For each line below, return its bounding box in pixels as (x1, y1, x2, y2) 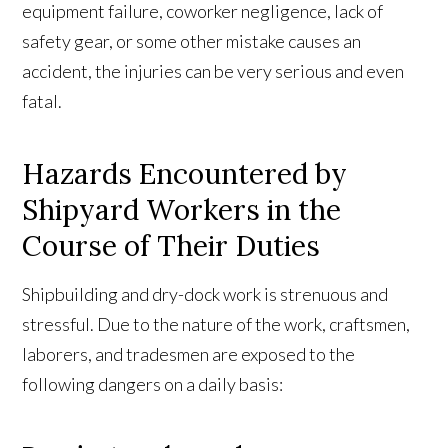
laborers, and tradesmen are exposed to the (22, 343, 356, 366)
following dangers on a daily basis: (22, 373, 284, 396)
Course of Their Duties (22, 228, 321, 265)
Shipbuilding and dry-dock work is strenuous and (22, 283, 389, 306)
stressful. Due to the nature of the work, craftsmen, (22, 313, 411, 336)
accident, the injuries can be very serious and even (22, 60, 405, 83)
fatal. (22, 90, 63, 113)
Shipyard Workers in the (22, 192, 342, 229)
